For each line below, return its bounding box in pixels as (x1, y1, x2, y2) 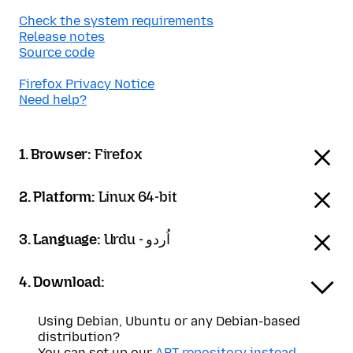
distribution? (38, 329, 120, 344)
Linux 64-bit (98, 188, 177, 206)
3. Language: (19, 231, 104, 248)
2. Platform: (19, 188, 98, 206)
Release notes (19, 29, 105, 44)
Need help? (19, 92, 87, 107)
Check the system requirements (19, 13, 214, 28)
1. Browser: (19, 146, 95, 163)
